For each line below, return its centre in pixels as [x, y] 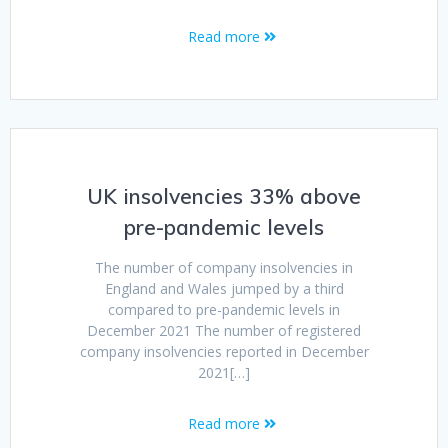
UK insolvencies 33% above [224, 196]
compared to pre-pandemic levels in [224, 310]
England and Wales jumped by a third [224, 289]
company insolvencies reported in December [224, 352]
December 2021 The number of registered [224, 331]
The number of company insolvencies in [224, 268]
